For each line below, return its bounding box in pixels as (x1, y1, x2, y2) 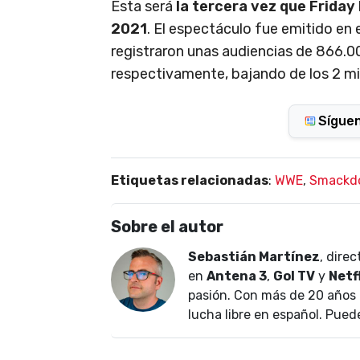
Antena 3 (207, 268, 267, 284)
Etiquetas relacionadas (111, 172, 268, 188)
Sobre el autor (111, 216, 223, 236)
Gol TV (273, 268, 315, 284)
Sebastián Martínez (188, 248, 320, 264)
